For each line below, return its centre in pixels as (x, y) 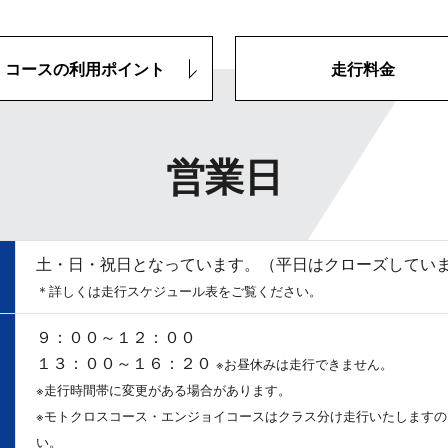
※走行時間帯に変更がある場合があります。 (163, 389)
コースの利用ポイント (85, 68)
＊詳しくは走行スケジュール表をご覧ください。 (179, 290)
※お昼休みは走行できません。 (304, 363)
